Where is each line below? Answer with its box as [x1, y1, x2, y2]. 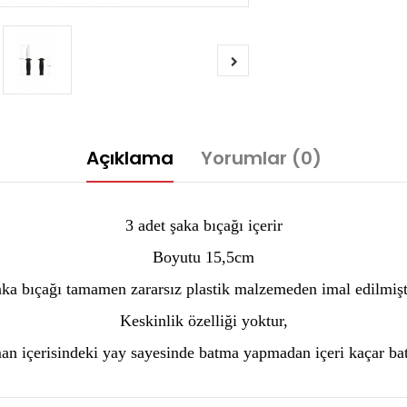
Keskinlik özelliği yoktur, [119, 312, 288, 330]
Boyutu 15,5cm [153, 248, 254, 266]
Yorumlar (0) [200, 145, 322, 171]
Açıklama [85, 145, 174, 171]
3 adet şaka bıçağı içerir [124, 216, 283, 234]
